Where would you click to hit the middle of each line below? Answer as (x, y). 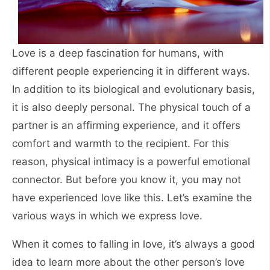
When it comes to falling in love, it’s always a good (133, 244)
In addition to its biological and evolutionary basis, (133, 89)
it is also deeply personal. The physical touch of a (131, 108)
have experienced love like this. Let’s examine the (132, 198)
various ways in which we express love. (107, 216)
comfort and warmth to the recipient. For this (121, 144)
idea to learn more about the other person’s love (128, 262)
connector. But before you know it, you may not (127, 180)
